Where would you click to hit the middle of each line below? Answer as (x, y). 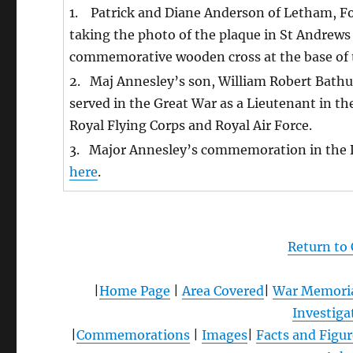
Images (224, 335)
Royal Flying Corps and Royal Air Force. (191, 125)
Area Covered (223, 291)
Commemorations (133, 335)
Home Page (134, 291)
